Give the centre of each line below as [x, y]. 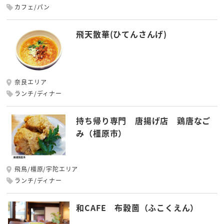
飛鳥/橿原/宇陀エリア [46, 168]
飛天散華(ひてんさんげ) [122, 34]
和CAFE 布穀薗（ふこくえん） [137, 207]
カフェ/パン [32, 6]
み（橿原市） [101, 133]
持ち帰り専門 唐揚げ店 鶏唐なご [143, 121]
